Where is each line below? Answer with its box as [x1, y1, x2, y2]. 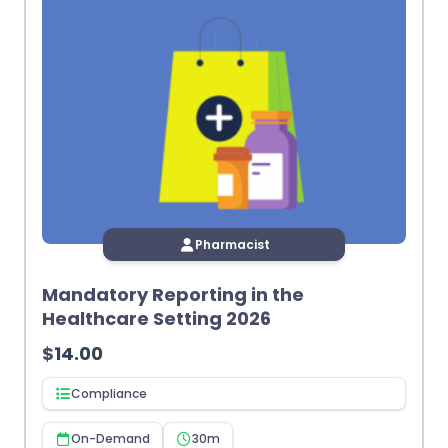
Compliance [71, 385, 147, 403]
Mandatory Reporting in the [42, 282, 304, 308]
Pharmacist [194, 236, 270, 254]
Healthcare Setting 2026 [42, 306, 271, 332]
